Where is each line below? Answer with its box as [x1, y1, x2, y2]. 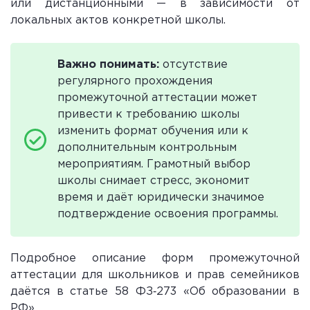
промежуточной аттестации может [57, 92, 257, 103]
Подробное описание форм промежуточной [10, 253, 300, 264]
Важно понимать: [57, 59, 159, 70]
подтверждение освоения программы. [57, 208, 278, 219]
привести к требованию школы [57, 109, 239, 120]
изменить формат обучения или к [57, 125, 248, 136]
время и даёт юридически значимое [57, 192, 264, 203]
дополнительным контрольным [57, 142, 237, 153]
